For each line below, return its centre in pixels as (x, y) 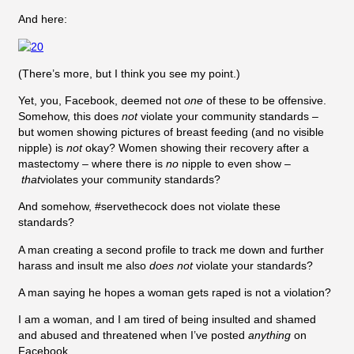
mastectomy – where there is (92, 164)
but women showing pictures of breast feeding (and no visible (171, 132)
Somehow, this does (70, 117)
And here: (43, 19)
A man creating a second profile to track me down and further (171, 249)
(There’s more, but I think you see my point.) (129, 73)
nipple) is (42, 148)
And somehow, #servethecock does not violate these (149, 207)
